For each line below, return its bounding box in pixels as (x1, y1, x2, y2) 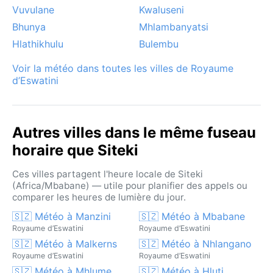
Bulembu (139, 37, 179, 50)
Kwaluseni (139, 3, 184, 16)
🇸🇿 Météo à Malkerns (12, 237, 117, 250)
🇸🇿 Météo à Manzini (12, 210, 111, 222)
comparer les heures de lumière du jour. (12, 191, 186, 203)
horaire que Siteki (12, 141, 138, 159)
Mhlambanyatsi (139, 20, 208, 33)
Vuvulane (12, 3, 54, 16)
